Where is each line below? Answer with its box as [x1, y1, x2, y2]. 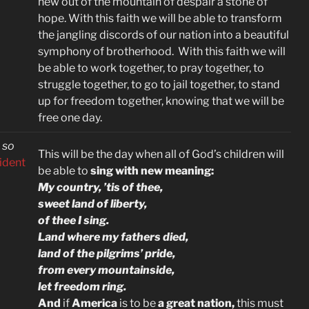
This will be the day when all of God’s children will [38, 148, 284, 161]
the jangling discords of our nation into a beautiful [38, 28, 289, 41]
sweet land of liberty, [38, 197, 147, 210]
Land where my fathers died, [38, 230, 188, 243]
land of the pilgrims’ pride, [38, 247, 175, 260]
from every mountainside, [38, 263, 175, 277]
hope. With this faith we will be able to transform [38, 12, 282, 25]
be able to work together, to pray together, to [38, 61, 264, 74]
